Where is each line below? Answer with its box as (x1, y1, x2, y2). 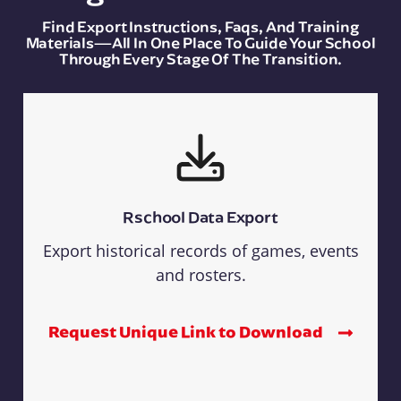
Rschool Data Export (123, 205, 278, 227)
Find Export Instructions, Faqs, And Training (42, 15, 359, 36)
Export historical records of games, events (42, 239, 359, 261)
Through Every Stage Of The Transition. (58, 47, 343, 68)
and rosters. (155, 263, 246, 286)
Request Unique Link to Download (48, 320, 326, 342)
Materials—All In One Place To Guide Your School (25, 31, 376, 52)
